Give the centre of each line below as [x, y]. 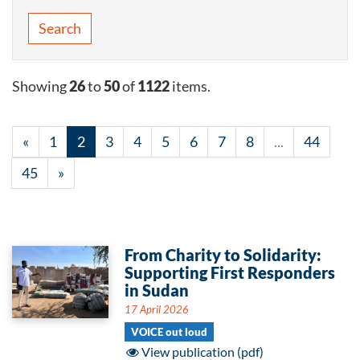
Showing [41, 86]
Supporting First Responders [230, 272]
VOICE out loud [169, 332]
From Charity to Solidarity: [223, 255]
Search [60, 28]
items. [190, 86]
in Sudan [157, 290]
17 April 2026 [157, 309]
